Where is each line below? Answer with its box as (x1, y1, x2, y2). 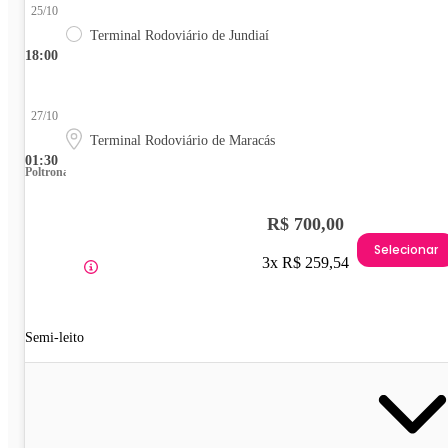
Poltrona (25, 165, 69, 180)
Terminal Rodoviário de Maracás (90, 133, 275, 149)
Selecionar (374, 240, 438, 258)
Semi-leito (25, 330, 84, 346)
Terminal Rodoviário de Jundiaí (90, 28, 269, 44)
